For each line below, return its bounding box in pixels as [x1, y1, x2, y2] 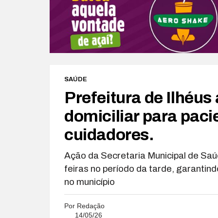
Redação [77, 201, 105, 210]
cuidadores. [64, 125, 154, 144]
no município [64, 176, 115, 187]
